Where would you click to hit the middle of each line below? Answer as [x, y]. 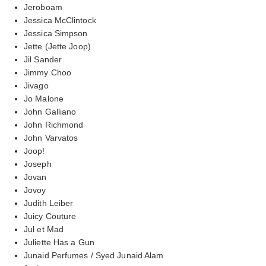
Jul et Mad [44, 229]
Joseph [38, 164]
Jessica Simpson [56, 33]
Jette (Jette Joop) [57, 46]
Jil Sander [43, 59]
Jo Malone [44, 98]
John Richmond [54, 124]
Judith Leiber [49, 203]
